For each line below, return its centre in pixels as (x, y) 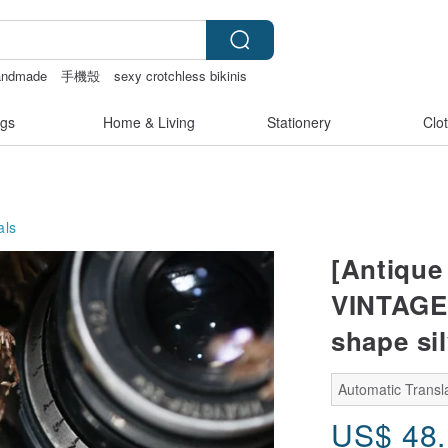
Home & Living (149, 122)
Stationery (299, 122)
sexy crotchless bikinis (181, 75)
